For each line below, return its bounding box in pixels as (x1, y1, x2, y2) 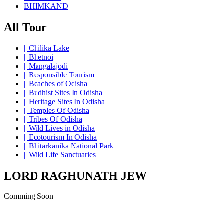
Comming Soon (4, 192, 53, 201)
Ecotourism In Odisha (27, 132, 97, 141)
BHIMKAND (24, 1, 68, 10)
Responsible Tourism (27, 70, 94, 79)
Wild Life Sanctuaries (27, 150, 96, 159)
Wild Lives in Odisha (27, 123, 95, 132)
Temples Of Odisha (27, 106, 89, 114)
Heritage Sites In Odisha (27, 97, 105, 106)
